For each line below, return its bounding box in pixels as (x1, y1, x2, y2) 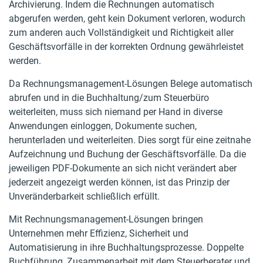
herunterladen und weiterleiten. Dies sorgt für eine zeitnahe (9, 134, 251, 146)
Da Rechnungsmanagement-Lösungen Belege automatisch (9, 78, 252, 89)
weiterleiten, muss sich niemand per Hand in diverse (9, 106, 222, 117)
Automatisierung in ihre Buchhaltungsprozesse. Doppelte (9, 242, 244, 253)
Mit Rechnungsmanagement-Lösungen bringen (9, 214, 203, 225)
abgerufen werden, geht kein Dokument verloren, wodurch (9, 13, 245, 24)
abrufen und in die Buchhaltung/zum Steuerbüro (9, 92, 209, 103)
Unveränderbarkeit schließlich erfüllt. (9, 191, 160, 202)
